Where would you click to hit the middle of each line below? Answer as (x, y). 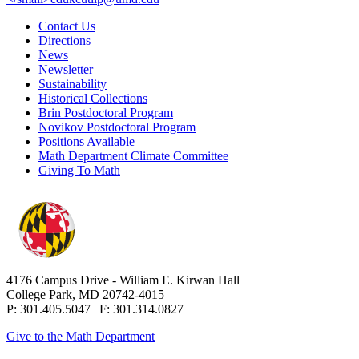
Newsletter (66, 69)
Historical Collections (93, 98)
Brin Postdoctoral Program (106, 112)
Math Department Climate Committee (133, 155)
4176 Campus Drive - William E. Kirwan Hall (123, 280)
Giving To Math (79, 170)
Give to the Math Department (81, 337)
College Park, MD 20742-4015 (85, 295)
